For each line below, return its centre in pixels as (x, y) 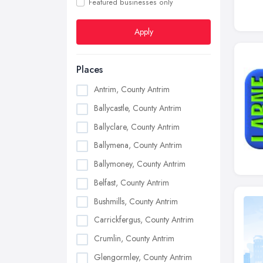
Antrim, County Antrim (132, 89)
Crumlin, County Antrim (134, 239)
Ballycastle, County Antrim (138, 108)
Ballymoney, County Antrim (140, 164)
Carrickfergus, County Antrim (144, 220)
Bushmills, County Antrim (136, 201)
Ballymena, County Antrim (138, 145)
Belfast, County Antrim (131, 182)
